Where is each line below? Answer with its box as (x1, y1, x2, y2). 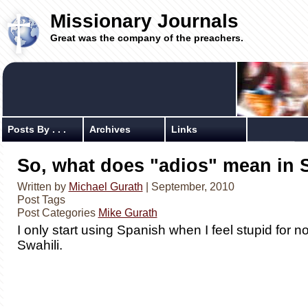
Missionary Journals (49, 10, 239, 32)
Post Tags (16, 193, 65, 206)
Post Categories (16, 206, 98, 219)
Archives (89, 124, 131, 135)
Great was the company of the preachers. (49, 32, 243, 43)
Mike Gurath (98, 206, 157, 219)
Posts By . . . (7, 124, 66, 135)
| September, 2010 (142, 180, 234, 192)
